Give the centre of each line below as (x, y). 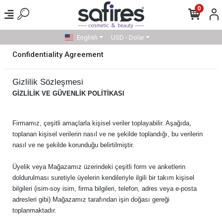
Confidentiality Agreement (58, 54)
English (87, 37)
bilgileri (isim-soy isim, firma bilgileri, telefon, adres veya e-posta (105, 189)
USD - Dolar (127, 37)
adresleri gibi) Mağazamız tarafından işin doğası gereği (91, 199)
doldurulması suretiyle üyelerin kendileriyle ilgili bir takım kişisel (103, 178)
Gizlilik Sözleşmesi (48, 82)
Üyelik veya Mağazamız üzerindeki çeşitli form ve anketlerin (99, 167)
